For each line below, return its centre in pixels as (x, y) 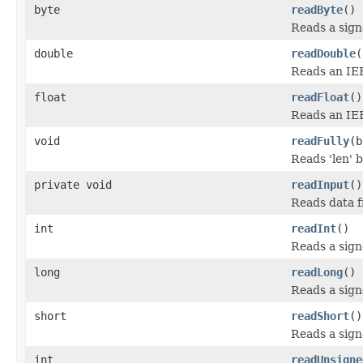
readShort (320, 316)
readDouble (323, 53)
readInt (314, 228)
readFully (320, 141)
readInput (320, 184)
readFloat (320, 97)
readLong (317, 272)
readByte (317, 9)
